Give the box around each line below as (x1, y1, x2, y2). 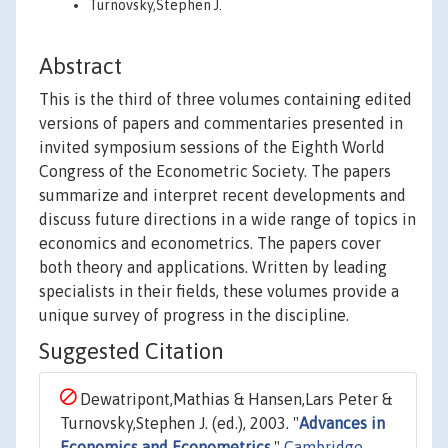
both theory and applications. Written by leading (39, 258, 387, 277)
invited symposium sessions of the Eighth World (39, 138, 385, 157)
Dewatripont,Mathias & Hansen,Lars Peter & (76, 390, 392, 409)
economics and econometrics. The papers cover (39, 234, 381, 253)
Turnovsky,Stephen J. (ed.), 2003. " (60, 414, 299, 433)
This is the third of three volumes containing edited (39, 90, 412, 109)
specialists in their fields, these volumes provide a (39, 282, 399, 301)
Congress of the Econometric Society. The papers (39, 162, 391, 181)
